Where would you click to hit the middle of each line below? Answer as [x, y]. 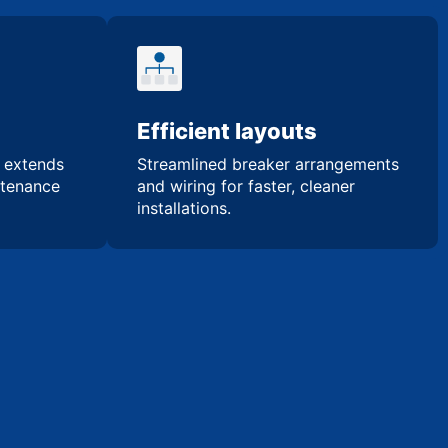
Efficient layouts [227, 130]
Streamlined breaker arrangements [268, 163]
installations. [184, 207]
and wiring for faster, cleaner [246, 185]
